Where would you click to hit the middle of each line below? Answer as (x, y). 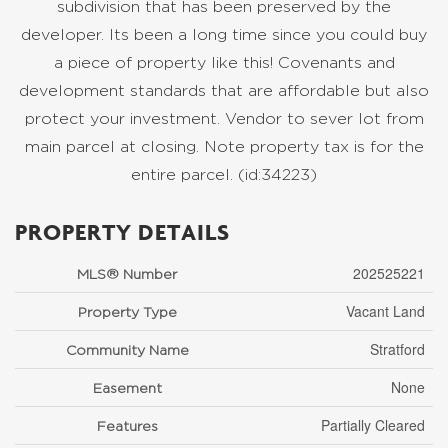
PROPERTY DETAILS (122, 231)
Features (127, 425)
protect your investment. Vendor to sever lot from (224, 118)
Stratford (397, 349)
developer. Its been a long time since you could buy (224, 34)
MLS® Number (127, 273)
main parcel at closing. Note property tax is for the (224, 146)
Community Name (127, 349)
